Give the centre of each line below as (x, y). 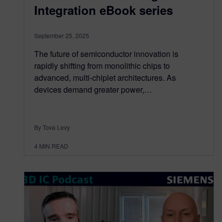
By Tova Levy (52, 127)
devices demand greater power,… (93, 90)
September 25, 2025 (62, 36)
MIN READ (54, 146)
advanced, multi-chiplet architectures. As (105, 78)
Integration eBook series (104, 10)
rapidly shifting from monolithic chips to (102, 66)
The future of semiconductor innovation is (106, 54)
